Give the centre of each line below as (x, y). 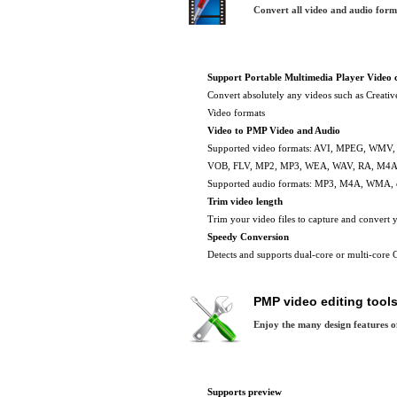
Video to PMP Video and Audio (274, 130)
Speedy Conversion (248, 237)
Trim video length (245, 201)
